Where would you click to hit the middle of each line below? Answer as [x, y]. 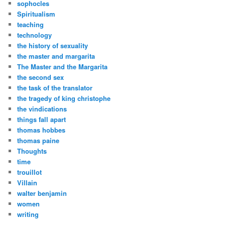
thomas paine [38, 141]
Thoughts [32, 151]
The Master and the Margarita [63, 67]
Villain [27, 183]
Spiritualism [36, 14]
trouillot [30, 172]
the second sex [41, 77]
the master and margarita [56, 56]
